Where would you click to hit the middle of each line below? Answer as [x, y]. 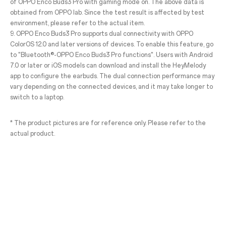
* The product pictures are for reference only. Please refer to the [108, 123]
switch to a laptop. [37, 97]
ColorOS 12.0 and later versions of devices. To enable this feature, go [111, 44]
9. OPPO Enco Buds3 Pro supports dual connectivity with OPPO [101, 34]
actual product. [32, 133]
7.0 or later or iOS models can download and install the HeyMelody [108, 65]
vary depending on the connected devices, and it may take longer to [111, 87]
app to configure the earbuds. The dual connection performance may [112, 76]
